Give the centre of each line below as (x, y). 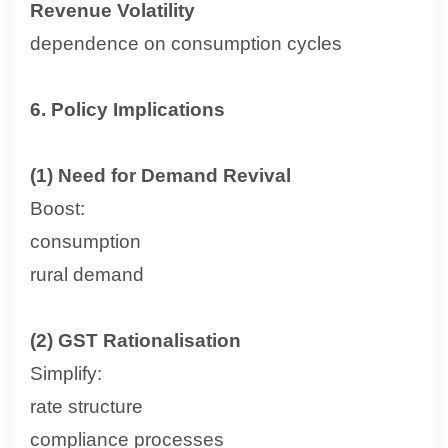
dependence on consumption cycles (186, 43)
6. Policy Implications (127, 109)
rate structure (86, 406)
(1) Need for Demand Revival (160, 175)
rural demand (87, 274)
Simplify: (66, 373)
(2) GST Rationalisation (135, 340)
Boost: (57, 208)
